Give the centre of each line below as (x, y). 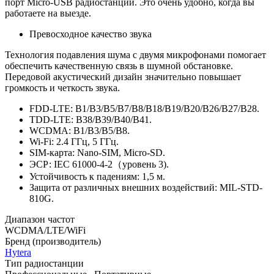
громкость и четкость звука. (62, 88)
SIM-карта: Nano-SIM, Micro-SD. (97, 153)
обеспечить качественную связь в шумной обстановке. (119, 66)
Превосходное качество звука (91, 34)
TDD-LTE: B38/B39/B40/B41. (91, 120)
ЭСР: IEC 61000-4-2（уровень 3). (99, 165)
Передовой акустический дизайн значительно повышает (123, 77)
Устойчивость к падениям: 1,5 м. (97, 177)
